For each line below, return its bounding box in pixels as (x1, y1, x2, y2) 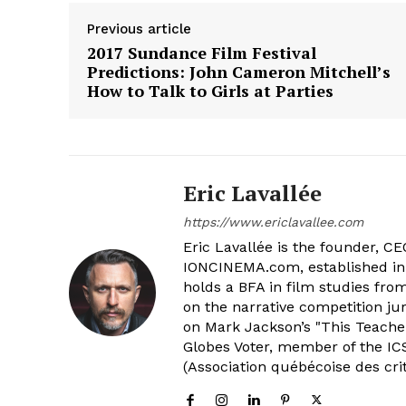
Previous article (87, 20, 191, 37)
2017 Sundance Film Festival (87, 41, 316, 63)
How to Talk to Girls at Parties (87, 79, 333, 101)
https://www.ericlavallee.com (183, 214, 363, 229)
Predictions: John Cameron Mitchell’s (87, 60, 391, 82)
